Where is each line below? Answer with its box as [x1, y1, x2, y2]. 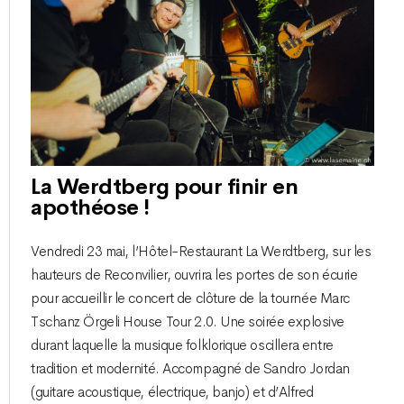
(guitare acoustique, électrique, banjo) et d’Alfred [31, 382, 315, 401]
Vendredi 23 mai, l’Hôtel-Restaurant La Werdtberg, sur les [31, 242, 372, 261]
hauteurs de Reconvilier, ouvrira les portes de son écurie [31, 265, 358, 284]
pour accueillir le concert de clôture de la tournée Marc [31, 289, 350, 308]
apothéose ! [31, 194, 150, 222]
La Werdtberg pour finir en [31, 173, 298, 201]
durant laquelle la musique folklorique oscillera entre [31, 335, 334, 354]
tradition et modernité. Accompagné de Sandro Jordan [31, 359, 351, 378]
